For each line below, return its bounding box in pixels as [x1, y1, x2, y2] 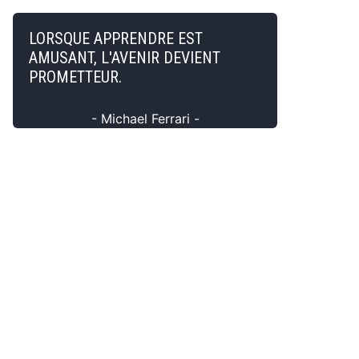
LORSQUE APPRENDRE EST [29, 29, 203, 48]
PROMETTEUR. [29, 67, 122, 87]
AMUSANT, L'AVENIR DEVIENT [29, 48, 220, 67]
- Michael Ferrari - [91, 111, 200, 127]
